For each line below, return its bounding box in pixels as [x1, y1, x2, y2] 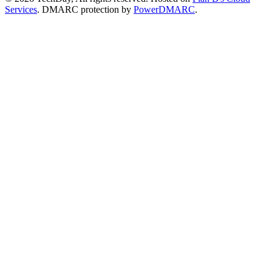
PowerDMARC [134, 4, 195, 15]
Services [5, 4, 37, 15]
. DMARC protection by [37, 4, 134, 15]
